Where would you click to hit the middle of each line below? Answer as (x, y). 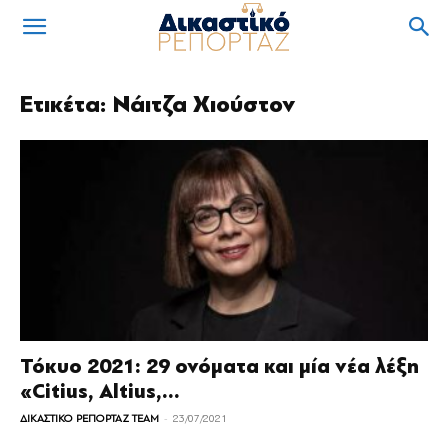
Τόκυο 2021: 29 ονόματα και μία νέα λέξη (219, 367)
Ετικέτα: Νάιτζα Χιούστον (157, 104)
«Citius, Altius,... (100, 392)
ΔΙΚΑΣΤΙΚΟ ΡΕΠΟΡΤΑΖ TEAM (89, 419)
